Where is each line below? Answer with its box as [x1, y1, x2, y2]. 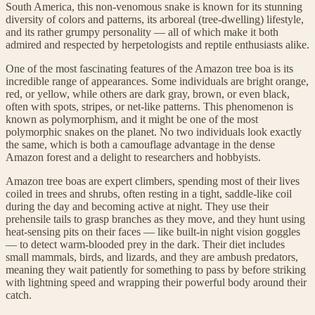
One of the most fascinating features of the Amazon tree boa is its [6, 62, 293, 75]
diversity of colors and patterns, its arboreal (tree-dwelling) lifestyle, [6, 13, 304, 25]
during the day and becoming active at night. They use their [6, 200, 269, 212]
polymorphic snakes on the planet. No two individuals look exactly [6, 125, 302, 138]
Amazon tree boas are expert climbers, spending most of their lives [6, 174, 300, 187]
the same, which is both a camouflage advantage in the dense [6, 138, 275, 150]
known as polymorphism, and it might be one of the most [6, 112, 258, 125]
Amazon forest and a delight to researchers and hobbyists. [6, 150, 261, 163]
